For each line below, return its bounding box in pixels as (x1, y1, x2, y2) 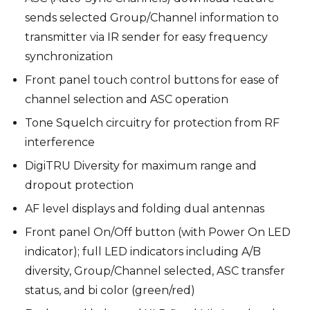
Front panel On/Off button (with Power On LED (25, 225, 291, 239)
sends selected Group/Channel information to (25, 10, 279, 24)
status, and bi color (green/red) (25, 283, 195, 297)
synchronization (25, 49, 113, 63)
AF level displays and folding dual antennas (25, 201, 264, 215)
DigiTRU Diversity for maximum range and (25, 158, 257, 172)
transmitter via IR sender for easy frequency (25, 30, 268, 44)
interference (25, 135, 95, 149)
